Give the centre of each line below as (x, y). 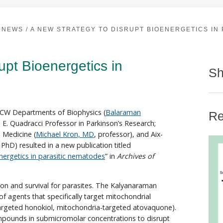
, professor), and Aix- (128, 134)
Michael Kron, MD (65, 134)
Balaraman (123, 112)
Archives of (136, 156)
